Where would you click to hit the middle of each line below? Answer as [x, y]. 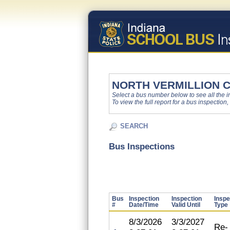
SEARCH [134, 126]
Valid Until [186, 205]
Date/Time [144, 205]
